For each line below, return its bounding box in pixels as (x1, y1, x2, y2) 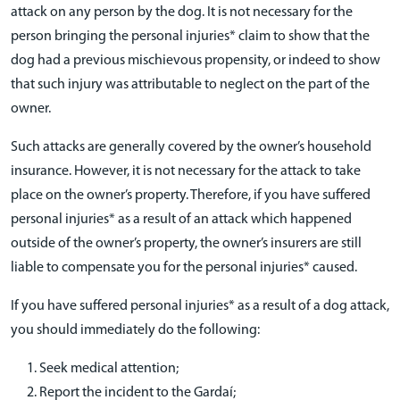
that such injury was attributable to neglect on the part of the (11, 78, 370, 92)
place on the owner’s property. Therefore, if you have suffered (11, 188, 371, 203)
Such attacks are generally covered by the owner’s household (11, 140, 371, 154)
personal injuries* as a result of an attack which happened (11, 212, 352, 227)
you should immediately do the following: (11, 323, 260, 337)
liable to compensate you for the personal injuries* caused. (11, 261, 357, 275)
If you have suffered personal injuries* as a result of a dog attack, (11, 299, 389, 313)
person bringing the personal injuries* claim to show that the (11, 29, 370, 44)
